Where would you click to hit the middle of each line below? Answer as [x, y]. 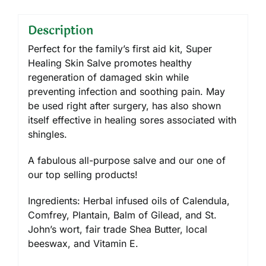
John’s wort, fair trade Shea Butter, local [117, 229]
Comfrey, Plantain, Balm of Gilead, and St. [122, 215]
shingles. [47, 134]
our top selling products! [83, 175]
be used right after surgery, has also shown [124, 106]
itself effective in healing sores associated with [132, 120]
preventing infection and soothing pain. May [126, 92]
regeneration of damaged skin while [108, 77]
